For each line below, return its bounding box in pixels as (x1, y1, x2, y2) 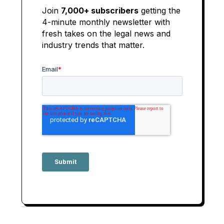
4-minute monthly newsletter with (41, 16, 170, 27)
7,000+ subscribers (60, 5, 138, 15)
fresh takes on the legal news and (41, 28, 170, 38)
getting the (138, 5, 180, 15)
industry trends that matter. (41, 39, 144, 50)
